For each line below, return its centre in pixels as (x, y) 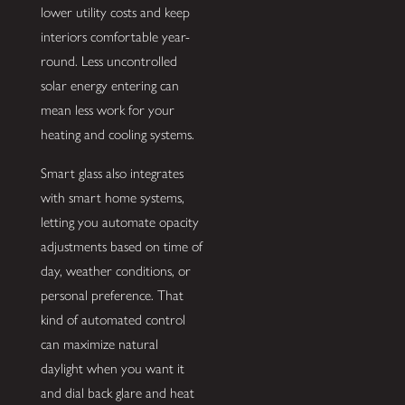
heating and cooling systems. (117, 135)
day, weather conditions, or (115, 271)
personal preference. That (112, 296)
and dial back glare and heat (117, 393)
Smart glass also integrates (112, 174)
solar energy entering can (109, 86)
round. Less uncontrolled (108, 61)
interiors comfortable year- (115, 37)
